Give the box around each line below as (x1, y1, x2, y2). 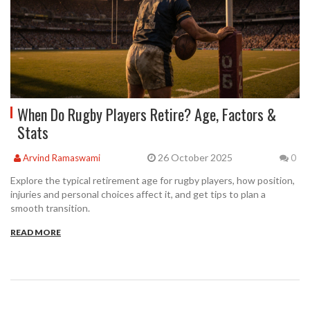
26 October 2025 (156, 152, 232, 164)
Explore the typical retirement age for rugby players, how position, (10, 174, 295, 187)
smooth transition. (10, 202, 90, 215)
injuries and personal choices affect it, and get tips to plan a (10, 188, 266, 201)
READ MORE (10, 227, 61, 238)
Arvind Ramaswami (21, 152, 100, 163)
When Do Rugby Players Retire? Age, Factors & (17, 103, 276, 126)
